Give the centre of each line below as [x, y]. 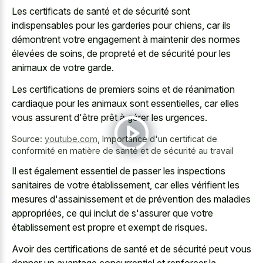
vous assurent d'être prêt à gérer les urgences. [109, 117]
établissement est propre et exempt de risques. [109, 227]
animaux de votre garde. [63, 68]
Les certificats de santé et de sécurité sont [101, 11]
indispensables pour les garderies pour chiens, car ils [121, 26]
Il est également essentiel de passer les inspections [119, 171]
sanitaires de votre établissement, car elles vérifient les [126, 185]
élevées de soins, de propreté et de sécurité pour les [121, 54]
